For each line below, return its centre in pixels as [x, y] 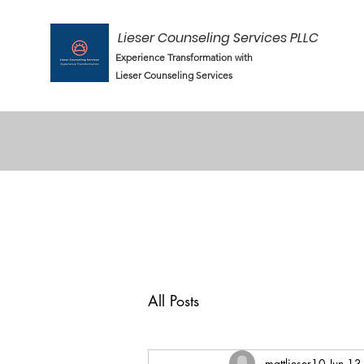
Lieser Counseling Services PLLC [218, 38]
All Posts [173, 301]
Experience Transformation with [184, 57]
